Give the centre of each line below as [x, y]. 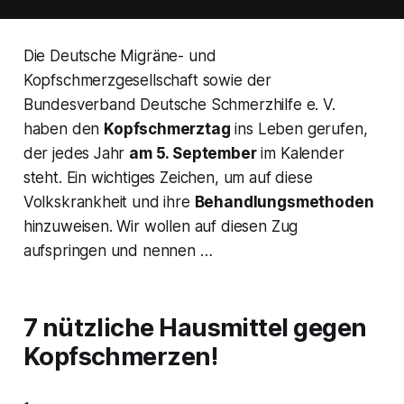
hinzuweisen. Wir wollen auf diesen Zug [161, 227]
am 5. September [193, 154]
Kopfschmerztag [167, 129]
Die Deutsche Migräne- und [119, 56]
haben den [64, 129]
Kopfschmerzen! [120, 357]
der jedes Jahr [76, 154]
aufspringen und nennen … [118, 251]
